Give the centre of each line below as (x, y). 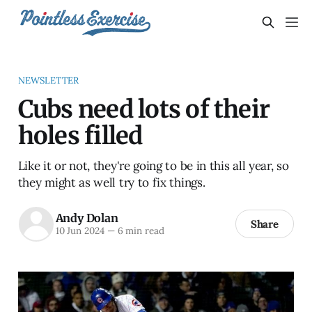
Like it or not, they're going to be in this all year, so (153, 165)
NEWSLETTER (48, 80)
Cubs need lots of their (144, 109)
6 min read (139, 231)
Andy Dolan (87, 218)
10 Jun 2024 (80, 231)
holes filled (80, 135)
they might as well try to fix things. (111, 182)
